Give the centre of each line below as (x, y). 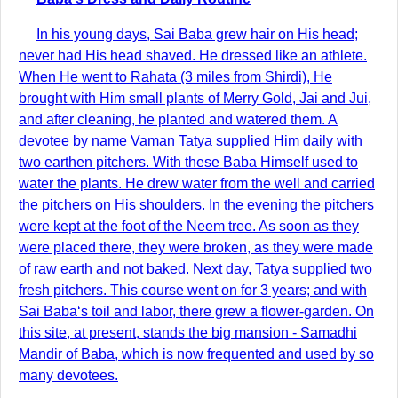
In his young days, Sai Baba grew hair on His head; (197, 34)
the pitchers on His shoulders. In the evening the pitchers (196, 205)
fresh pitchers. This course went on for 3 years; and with (193, 290)
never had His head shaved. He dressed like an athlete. (193, 56)
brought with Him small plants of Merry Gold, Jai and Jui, (195, 98)
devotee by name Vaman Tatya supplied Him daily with (191, 141)
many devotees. (68, 375)
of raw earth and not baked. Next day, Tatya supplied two (195, 269)
